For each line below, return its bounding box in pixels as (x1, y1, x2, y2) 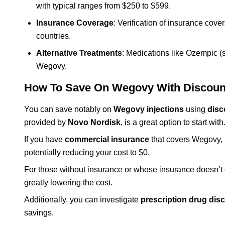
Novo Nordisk (68, 118, 121, 127)
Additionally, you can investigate (24, 195, 141, 204)
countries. (36, 31, 71, 40)
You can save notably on (24, 104, 114, 114)
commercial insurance (65, 135, 149, 144)
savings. (24, 208, 54, 217)
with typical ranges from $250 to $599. (36, 1, 171, 10)
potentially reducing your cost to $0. (24, 148, 150, 157)
